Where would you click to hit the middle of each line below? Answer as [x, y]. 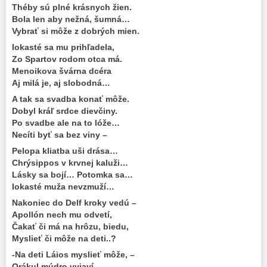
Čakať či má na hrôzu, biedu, [70, 227]
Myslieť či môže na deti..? [64, 239]
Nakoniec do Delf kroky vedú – [74, 203]
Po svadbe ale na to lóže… [66, 122]
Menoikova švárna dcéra [62, 71]
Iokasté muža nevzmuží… [63, 186]
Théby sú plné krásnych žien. [72, 7]
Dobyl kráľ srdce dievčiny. [65, 111]
